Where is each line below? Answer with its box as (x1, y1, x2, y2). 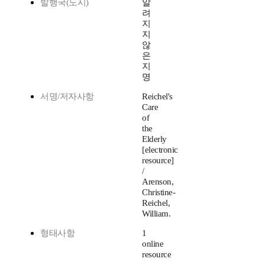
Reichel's (142, 92, 173, 102)
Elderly (142, 134, 167, 144)
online (142, 239, 163, 249)
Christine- (142, 188, 175, 198)
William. (142, 209, 170, 219)
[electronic (142, 145, 178, 155)
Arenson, (142, 177, 173, 187)
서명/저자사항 (40, 92, 94, 102)
